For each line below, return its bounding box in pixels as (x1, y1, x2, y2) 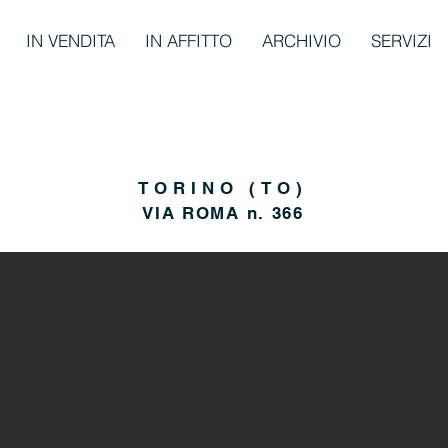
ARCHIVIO (262, 30, 341, 51)
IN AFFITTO (145, 30, 232, 51)
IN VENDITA (26, 30, 115, 51)
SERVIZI (371, 30, 432, 51)
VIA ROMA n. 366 (142, 203, 304, 223)
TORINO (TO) (137, 178, 309, 198)
